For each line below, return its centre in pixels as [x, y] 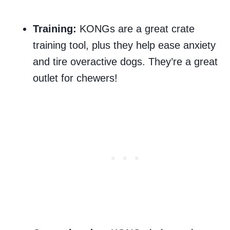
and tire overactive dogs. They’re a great [125, 61]
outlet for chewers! [77, 78]
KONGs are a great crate [137, 28]
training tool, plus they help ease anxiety [124, 45]
